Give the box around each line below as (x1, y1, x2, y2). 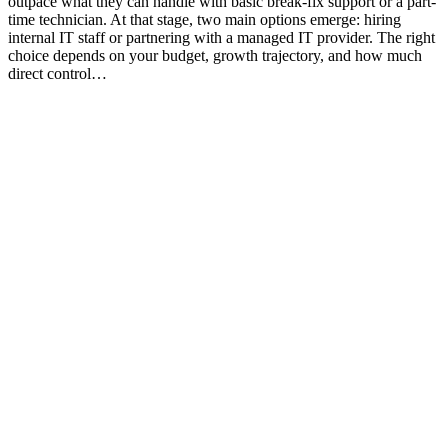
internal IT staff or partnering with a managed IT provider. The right (8, 28, 435, 46)
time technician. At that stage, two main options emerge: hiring (8, 10, 401, 28)
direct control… (8, 64, 107, 82)
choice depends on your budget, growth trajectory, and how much (8, 46, 422, 64)
